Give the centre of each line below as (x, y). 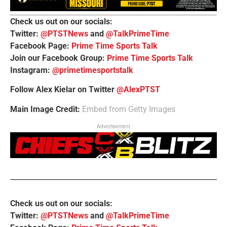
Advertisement (113, 126)
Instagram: (31, 70)
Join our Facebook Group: (59, 58)
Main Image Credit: (46, 109)
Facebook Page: (41, 46)
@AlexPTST (138, 90)
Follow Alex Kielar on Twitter (63, 90)
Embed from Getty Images (129, 109)
